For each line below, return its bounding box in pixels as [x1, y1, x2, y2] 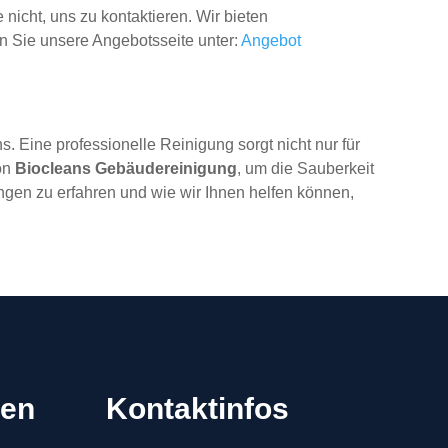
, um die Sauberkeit [237, 160, 375, 178]
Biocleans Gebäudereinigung [15, 160, 238, 178]
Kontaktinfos [105, 391, 289, 425]
